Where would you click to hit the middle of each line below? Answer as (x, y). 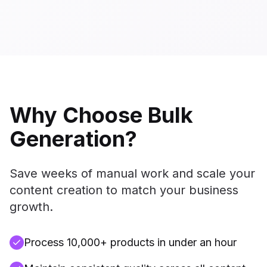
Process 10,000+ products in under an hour (130, 242)
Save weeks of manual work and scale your (132, 173)
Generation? (73, 139)
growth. (31, 207)
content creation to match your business (124, 190)
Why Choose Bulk (101, 115)
